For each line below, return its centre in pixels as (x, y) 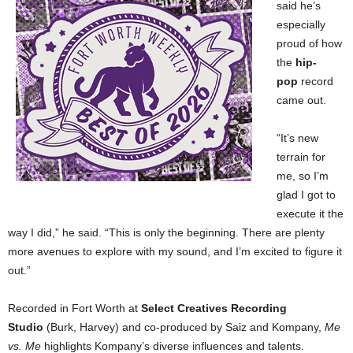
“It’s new (297, 137)
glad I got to (306, 194)
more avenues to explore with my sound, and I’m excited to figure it (175, 251)
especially (301, 24)
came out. (301, 100)
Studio (26, 327)
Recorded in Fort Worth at (74, 308)
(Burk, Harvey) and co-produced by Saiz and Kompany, (184, 327)
